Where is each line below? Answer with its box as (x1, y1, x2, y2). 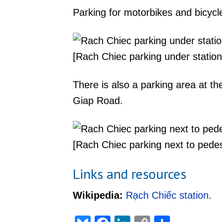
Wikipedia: (73, 190, 123, 201)
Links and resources (73, 165, 186, 183)
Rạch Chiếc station (126, 190, 209, 201)
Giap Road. (73, 95, 123, 106)
